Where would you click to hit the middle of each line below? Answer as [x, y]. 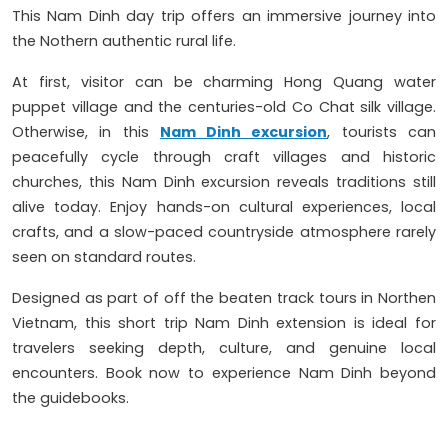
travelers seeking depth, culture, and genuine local [224, 348]
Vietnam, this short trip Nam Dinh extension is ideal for [224, 323]
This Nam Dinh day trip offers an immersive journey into [224, 16]
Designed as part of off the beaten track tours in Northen [224, 298]
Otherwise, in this [86, 132]
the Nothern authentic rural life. [126, 41]
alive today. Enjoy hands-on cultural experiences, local [224, 207]
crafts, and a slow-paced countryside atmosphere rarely [224, 232]
